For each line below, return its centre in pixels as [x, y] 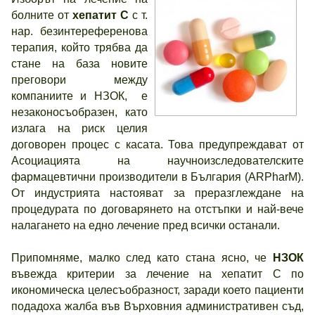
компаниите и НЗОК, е [79, 96]
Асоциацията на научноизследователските [157, 161]
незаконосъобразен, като [79, 112]
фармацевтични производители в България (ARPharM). [157, 177]
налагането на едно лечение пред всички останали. [146, 225]
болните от [42, 15]
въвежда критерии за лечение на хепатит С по [157, 274]
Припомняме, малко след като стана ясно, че [142, 258]
